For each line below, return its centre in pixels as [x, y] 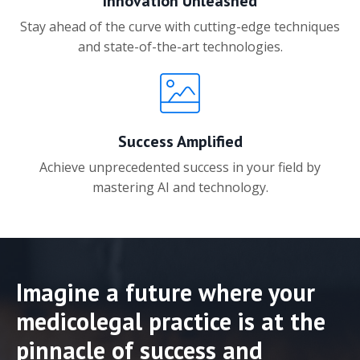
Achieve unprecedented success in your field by [180, 167]
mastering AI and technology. [180, 187]
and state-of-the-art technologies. [180, 46]
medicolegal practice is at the [171, 321]
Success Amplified [180, 141]
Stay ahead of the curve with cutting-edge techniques [180, 26]
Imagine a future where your [166, 292]
